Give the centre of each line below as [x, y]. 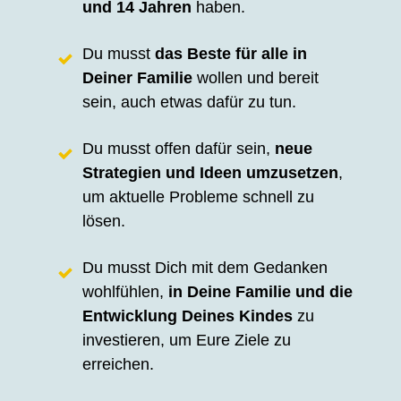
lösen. [103, 221]
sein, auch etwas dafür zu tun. [189, 102]
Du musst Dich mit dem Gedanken [205, 267]
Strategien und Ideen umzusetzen [210, 172]
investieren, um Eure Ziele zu [186, 340]
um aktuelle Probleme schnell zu [198, 196]
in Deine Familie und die [260, 291]
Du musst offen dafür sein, [178, 148]
